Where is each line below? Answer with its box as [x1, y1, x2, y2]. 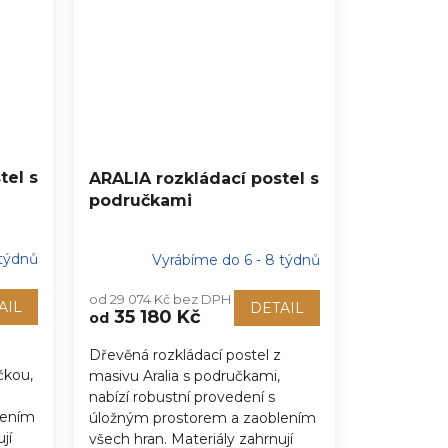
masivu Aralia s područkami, [88, 366, 280, 385]
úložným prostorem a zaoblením [88, 408, 316, 427]
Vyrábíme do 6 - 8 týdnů [151, 251, 320, 270]
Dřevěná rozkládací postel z [88, 345, 281, 364]
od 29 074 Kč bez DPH [88, 290, 231, 307]
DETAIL [249, 298, 304, 317]
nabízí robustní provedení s [88, 387, 275, 406]
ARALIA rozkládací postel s [88, 168, 319, 188]
